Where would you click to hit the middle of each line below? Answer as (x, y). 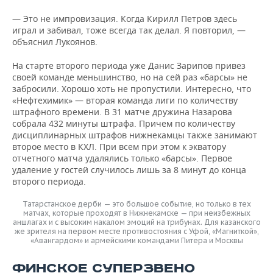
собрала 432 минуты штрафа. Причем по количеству (124, 123)
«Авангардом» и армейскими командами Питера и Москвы (136, 240)
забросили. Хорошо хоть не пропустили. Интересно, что (132, 89)
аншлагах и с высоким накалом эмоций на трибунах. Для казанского (136, 222)
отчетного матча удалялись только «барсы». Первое (122, 158)
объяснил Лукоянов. (55, 42)
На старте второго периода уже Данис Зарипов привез (129, 66)
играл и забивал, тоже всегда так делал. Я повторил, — (129, 30)
